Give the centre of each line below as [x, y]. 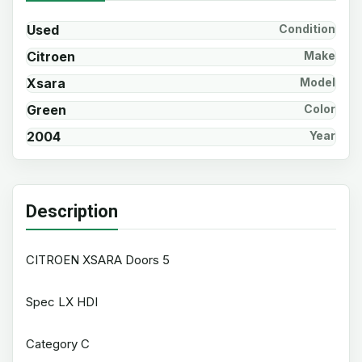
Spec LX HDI [62, 302]
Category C [58, 344]
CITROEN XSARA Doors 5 [98, 260]
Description [72, 211]
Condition [307, 29]
